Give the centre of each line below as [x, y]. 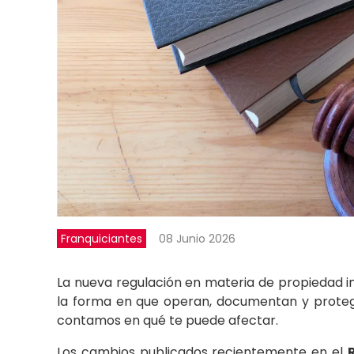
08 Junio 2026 [197, 238]
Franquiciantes [102, 238]
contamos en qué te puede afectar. [168, 320]
